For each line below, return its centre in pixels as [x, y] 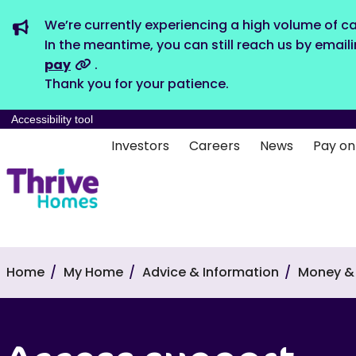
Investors [140, 146]
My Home [93, 272]
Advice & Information [211, 272]
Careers [214, 146]
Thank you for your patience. [137, 84]
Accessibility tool [52, 119]
